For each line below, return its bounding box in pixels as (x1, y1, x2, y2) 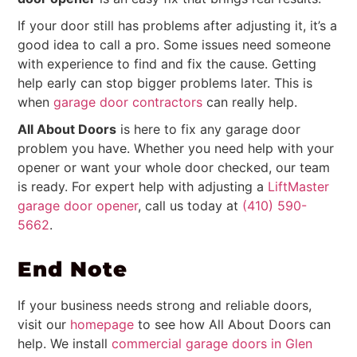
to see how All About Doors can (134, 316, 331, 332)
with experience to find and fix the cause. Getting (18, 56, 317, 73)
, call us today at (138, 198, 243, 214)
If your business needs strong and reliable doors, (18, 296, 312, 313)
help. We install (18, 335, 108, 351)
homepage (66, 316, 135, 332)
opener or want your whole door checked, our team (18, 159, 331, 176)
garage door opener (18, 198, 139, 214)
